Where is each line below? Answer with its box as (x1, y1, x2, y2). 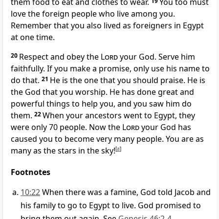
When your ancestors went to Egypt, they (43, 110, 195, 121)
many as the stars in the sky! (11, 145, 115, 156)
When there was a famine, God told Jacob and (42, 187, 211, 198)
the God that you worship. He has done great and (11, 87, 194, 98)
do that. (11, 75, 42, 86)
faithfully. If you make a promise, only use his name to (11, 63, 210, 74)
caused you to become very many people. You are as (11, 133, 204, 145)
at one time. (11, 32, 55, 43)
